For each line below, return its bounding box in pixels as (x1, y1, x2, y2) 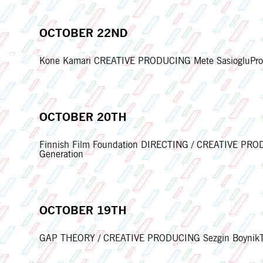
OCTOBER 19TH (39, 203, 127, 218)
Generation (39, 149, 84, 160)
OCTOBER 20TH (39, 110, 127, 124)
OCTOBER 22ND (39, 26, 129, 41)
